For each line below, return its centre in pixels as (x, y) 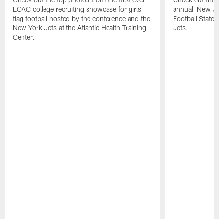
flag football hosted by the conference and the (82, 18)
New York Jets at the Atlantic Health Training (80, 27)
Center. (24, 37)
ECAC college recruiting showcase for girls (77, 9)
